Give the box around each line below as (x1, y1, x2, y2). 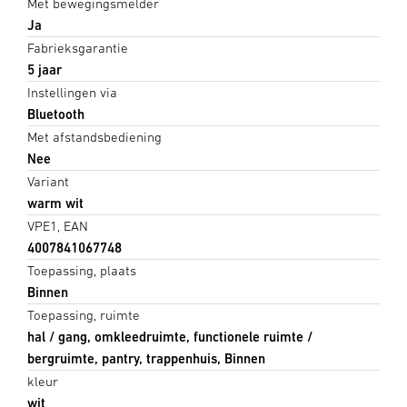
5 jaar (27, 61, 62, 77)
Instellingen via (27, 84, 117, 100)
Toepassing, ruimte (27, 306, 140, 323)
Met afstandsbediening (27, 128, 162, 144)
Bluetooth (27, 105, 84, 122)
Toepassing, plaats (27, 262, 136, 278)
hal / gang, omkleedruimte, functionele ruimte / (27, 328, 313, 344)
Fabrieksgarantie (27, 39, 128, 55)
